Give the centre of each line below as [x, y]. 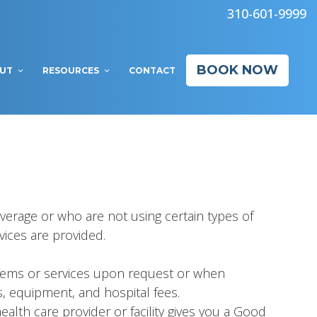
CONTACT [152, 71]
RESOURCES [71, 71]
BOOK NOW [237, 70]
